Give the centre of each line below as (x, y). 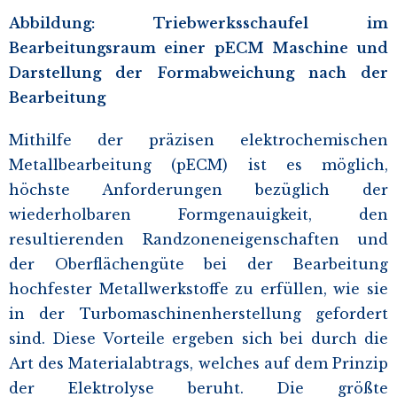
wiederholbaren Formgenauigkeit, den (198, 214)
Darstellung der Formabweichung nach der (198, 72)
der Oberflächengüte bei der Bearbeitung (198, 264)
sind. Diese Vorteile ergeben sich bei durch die (198, 338)
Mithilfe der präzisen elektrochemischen (198, 140)
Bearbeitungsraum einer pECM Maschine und (198, 47)
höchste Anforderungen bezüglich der (198, 189)
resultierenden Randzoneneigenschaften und (198, 239)
